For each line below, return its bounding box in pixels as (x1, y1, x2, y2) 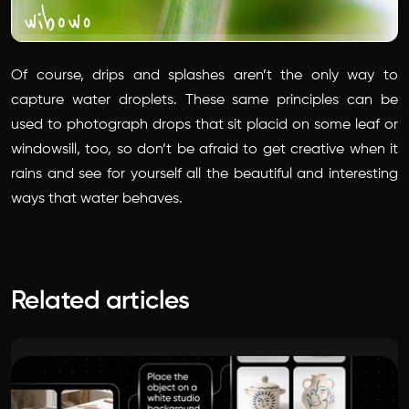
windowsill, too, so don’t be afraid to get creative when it (11, 142, 398, 158)
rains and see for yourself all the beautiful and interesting (11, 167, 398, 183)
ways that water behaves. (11, 192, 183, 207)
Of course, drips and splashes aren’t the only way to (11, 68, 398, 84)
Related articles (11, 288, 190, 315)
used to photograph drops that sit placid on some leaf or (11, 118, 398, 133)
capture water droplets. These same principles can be (11, 93, 398, 109)
